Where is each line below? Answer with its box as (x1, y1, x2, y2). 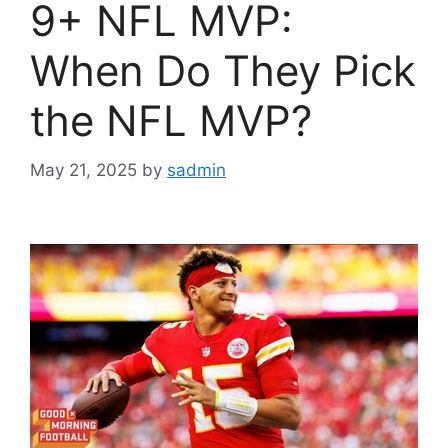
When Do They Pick (30, 45, 416, 97)
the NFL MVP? (30, 95, 312, 147)
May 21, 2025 (30, 159, 137, 180)
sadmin (167, 159, 226, 180)
